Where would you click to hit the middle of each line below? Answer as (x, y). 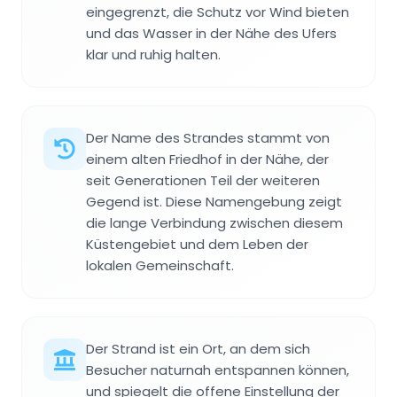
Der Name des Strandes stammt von (208, 138)
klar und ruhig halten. (153, 55)
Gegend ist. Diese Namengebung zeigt (214, 202)
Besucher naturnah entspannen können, (218, 370)
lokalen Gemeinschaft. (160, 266)
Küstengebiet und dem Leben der (197, 245)
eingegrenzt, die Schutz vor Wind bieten (218, 12)
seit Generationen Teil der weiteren (203, 181)
